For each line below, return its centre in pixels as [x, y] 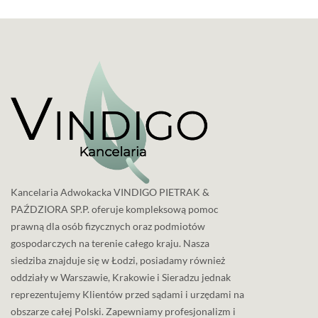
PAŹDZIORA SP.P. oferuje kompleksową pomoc [115, 209]
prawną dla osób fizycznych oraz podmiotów [108, 226]
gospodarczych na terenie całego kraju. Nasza [110, 243]
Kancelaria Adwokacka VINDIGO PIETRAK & [110, 192]
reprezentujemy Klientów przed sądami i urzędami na [127, 295]
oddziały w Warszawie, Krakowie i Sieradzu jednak [121, 278]
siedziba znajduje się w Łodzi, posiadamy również [118, 261]
